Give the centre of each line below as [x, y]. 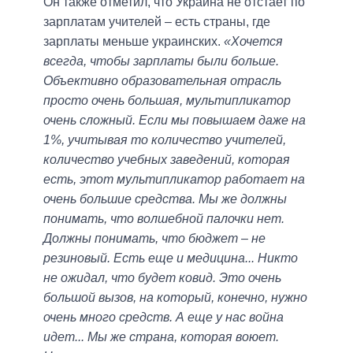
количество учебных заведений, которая [167, 159]
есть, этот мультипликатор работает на [174, 179]
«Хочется [253, 41]
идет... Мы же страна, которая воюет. [161, 336]
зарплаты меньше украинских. [134, 41]
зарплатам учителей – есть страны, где [157, 21]
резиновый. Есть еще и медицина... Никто [171, 258]
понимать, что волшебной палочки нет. [164, 218]
